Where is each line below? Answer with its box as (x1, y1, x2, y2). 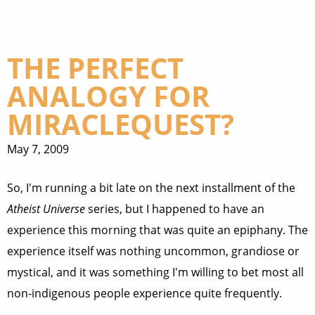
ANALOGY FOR (7, 77, 210, 115)
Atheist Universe (7, 201, 85, 217)
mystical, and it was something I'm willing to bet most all (7, 264, 304, 280)
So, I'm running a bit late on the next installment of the (7, 180, 295, 195)
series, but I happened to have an (85, 201, 264, 217)
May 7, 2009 (7, 141, 69, 157)
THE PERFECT (7, 49, 184, 87)
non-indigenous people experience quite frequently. (7, 285, 282, 301)
